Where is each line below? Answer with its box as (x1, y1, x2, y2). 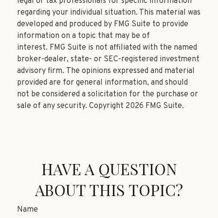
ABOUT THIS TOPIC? (35, 179, 183, 200)
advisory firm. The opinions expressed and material (17, 66, 195, 76)
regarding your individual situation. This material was (17, 8, 200, 18)
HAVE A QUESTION (41, 158, 177, 180)
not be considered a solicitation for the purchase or (17, 90, 198, 100)
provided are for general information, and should (17, 78, 188, 88)
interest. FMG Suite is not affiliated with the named (17, 43, 197, 53)
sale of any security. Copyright (17, 101, 126, 111)
